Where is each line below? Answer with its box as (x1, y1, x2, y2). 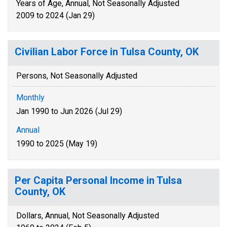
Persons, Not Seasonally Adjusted (16, 71, 137, 81)
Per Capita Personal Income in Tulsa (15, 174, 182, 186)
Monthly (16, 93, 45, 102)
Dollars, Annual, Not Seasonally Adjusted (16, 211, 159, 220)
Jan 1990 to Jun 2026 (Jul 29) (16, 106, 122, 116)
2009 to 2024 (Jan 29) (16, 11, 95, 20)
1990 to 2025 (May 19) (16, 139, 97, 148)
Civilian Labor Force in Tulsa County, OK (15, 46, 199, 58)
